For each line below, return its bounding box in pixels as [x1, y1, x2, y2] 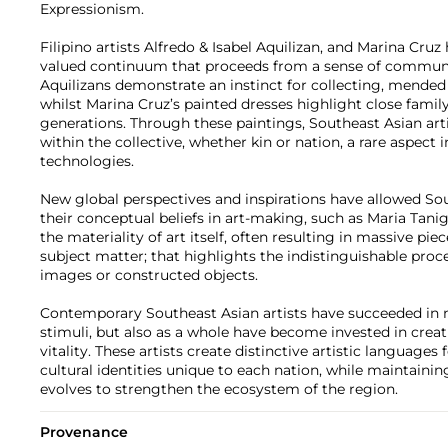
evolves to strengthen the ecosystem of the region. [40, 380, 398, 399]
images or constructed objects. [40, 266, 258, 285]
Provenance [40, 423, 128, 442]
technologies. [40, 152, 134, 171]
